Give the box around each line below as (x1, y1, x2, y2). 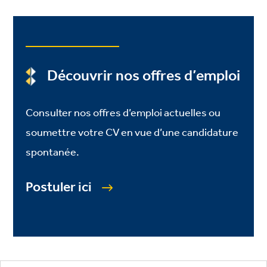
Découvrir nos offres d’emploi (46, 61, 240, 91)
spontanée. (25, 142, 79, 163)
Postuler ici (25, 174, 92, 201)
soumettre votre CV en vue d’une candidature (25, 122, 238, 143)
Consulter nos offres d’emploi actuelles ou (25, 103, 221, 123)
